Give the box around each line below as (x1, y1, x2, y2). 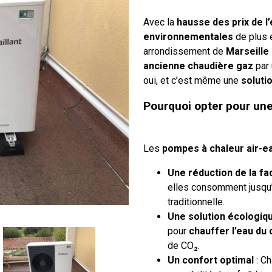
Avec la (143, 16, 177, 29)
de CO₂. (168, 239, 200, 251)
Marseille (226, 46, 269, 58)
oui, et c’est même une (143, 75, 241, 87)
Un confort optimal (168, 254, 254, 266)
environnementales (143, 31, 233, 43)
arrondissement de (143, 46, 226, 58)
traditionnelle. (168, 195, 225, 208)
